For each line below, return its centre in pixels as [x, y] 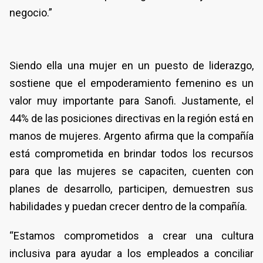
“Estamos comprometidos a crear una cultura [131, 236]
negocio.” [31, 13]
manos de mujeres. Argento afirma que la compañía [131, 136]
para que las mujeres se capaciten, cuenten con [131, 171]
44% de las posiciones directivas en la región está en [131, 119]
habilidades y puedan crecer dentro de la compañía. [128, 207]
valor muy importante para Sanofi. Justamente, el [131, 101]
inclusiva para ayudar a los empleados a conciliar [131, 254]
